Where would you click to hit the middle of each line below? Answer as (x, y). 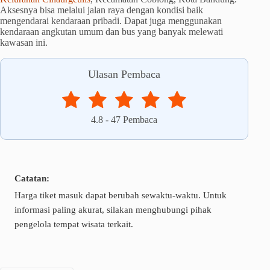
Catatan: (32, 178)
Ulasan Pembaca (124, 74)
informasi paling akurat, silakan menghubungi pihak (113, 209)
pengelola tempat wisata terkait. (74, 224)
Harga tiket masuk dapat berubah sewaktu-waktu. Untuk (121, 195)
